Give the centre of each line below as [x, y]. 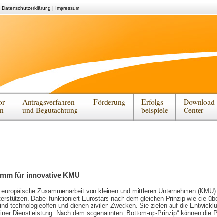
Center [193, 110]
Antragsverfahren [49, 102]
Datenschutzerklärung [26, 8]
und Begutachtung [50, 110]
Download [199, 102]
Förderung [110, 102]
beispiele [155, 110]
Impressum [67, 8]
